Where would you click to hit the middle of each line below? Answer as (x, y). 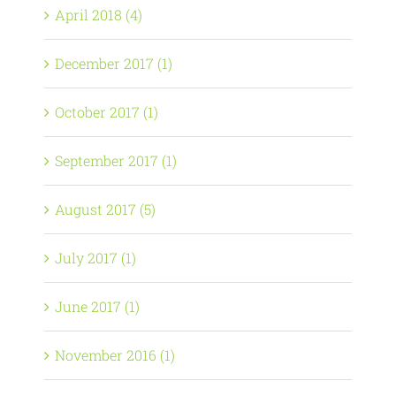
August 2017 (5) (105, 209)
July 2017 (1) (95, 258)
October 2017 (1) (107, 112)
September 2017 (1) (116, 160)
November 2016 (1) (115, 355)
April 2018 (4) (99, 15)
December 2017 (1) (114, 63)
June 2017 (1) (97, 306)
